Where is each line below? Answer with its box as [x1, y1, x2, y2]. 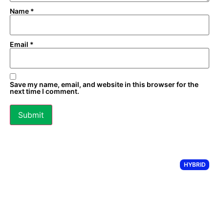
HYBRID [183, 161, 206, 169]
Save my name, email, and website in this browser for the [10, 80, 198, 89]
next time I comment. [10, 87, 79, 96]
